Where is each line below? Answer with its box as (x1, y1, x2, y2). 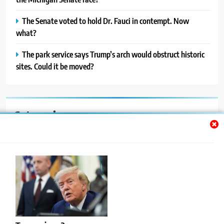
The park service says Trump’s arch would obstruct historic (22, 48, 204, 59)
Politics (19, 193, 43, 204)
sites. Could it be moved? (16, 60, 94, 71)
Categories (13, 107, 66, 122)
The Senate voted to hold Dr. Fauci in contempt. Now (22, 15, 189, 26)
